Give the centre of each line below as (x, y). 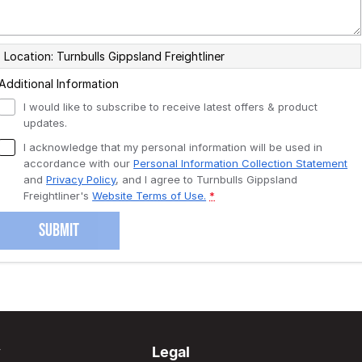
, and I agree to (156, 179)
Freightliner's (57, 196)
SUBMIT (59, 231)
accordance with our (79, 163)
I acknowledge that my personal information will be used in (173, 147)
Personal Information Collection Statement (241, 163)
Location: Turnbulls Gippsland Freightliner (115, 56)
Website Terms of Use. (149, 196)
